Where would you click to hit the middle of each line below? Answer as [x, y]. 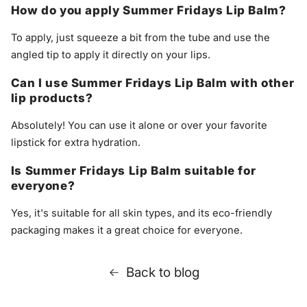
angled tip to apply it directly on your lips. [110, 55]
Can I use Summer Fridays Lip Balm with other [152, 83]
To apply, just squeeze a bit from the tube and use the [140, 38]
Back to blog [162, 272]
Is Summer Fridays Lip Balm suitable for [133, 171]
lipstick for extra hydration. [75, 143]
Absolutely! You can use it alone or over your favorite [139, 126]
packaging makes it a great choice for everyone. [126, 231]
